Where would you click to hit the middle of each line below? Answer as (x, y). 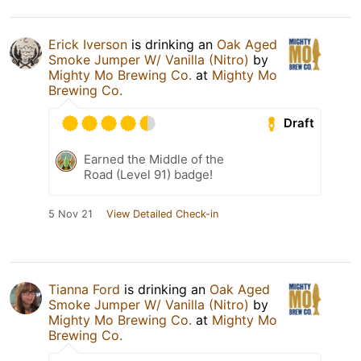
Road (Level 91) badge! (148, 174)
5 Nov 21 (71, 214)
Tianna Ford (84, 289)
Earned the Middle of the (154, 159)
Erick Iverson (88, 44)
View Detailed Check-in (162, 214)
